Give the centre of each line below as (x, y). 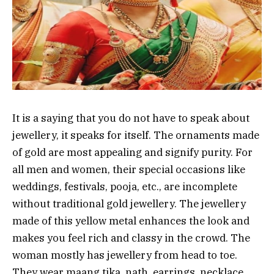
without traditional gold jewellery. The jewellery (129, 203)
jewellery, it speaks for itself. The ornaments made (136, 135)
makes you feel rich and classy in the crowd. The (131, 238)
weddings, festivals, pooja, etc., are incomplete (125, 186)
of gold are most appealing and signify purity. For (132, 152)
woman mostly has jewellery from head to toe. (125, 255)
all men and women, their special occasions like (129, 169)
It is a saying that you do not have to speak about (131, 118)
